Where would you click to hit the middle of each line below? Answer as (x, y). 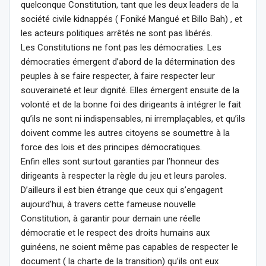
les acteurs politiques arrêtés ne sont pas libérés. (117, 33)
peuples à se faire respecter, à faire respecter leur (118, 76)
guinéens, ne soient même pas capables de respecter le (129, 247)
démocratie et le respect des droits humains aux (115, 232)
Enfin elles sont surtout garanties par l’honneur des (120, 161)
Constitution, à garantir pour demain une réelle (111, 218)
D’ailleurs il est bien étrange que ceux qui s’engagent (122, 190)
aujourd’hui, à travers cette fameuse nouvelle (108, 204)
